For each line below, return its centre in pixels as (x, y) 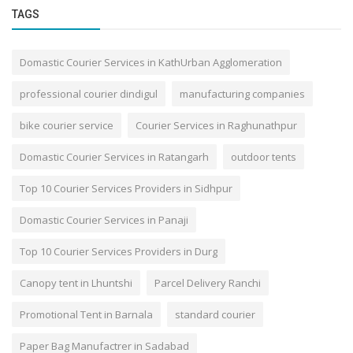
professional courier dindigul (89, 93)
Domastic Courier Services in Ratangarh (114, 156)
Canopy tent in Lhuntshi (76, 282)
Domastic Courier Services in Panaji (104, 219)
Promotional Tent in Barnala (86, 314)
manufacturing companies (242, 93)
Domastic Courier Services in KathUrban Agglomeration (151, 62)
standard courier (215, 314)
